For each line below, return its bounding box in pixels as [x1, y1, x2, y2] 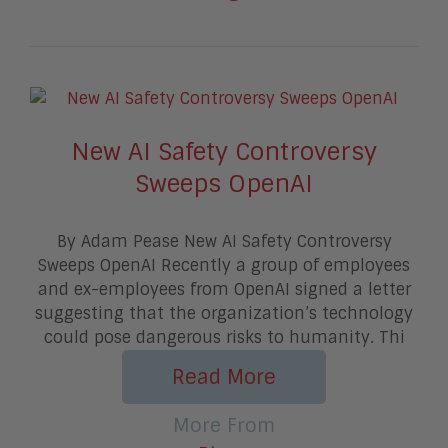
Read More [172, 363, 276, 390]
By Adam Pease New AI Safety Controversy [56, 230, 392, 252]
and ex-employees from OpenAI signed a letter [37, 278, 411, 300]
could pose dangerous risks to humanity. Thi [43, 326, 405, 348]
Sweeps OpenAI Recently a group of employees [38, 254, 410, 276]
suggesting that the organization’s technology [35, 302, 413, 324]
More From [173, 412, 275, 438]
